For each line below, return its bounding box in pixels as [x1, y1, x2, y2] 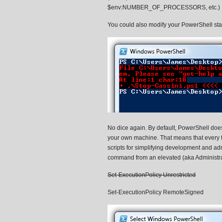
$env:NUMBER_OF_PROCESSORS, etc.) [108, 4, 220, 11]
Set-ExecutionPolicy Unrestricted [108, 171, 196, 178]
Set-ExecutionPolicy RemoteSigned [108, 189, 204, 196]
